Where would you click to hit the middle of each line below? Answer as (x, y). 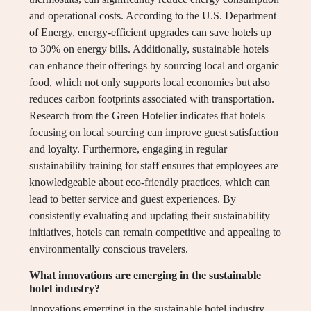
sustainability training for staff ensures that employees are (154, 166)
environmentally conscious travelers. (109, 249)
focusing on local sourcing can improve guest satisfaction (154, 133)
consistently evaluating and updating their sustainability (150, 216)
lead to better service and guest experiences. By (133, 199)
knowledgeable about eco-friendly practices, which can (150, 183)
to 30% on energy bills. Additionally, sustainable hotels (149, 49)
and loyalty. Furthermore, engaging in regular (128, 149)
